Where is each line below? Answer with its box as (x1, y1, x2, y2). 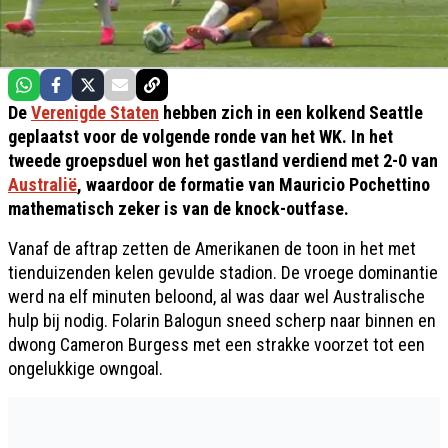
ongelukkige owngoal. (8, 358, 163, 380)
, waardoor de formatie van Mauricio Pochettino (77, 174, 430, 196)
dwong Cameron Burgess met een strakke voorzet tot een (8, 334, 425, 356)
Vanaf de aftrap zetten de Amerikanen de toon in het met (8, 238, 416, 260)
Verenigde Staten (31, 102, 159, 124)
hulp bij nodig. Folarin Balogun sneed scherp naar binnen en (8, 310, 436, 332)
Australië (8, 174, 77, 196)
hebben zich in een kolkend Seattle (159, 102, 423, 124)
